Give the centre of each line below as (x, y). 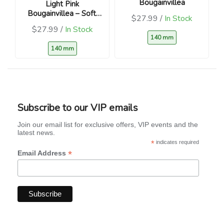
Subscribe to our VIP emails (78, 107)
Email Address (43, 153)
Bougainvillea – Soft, (62, 13)
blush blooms (62, 23)
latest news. (36, 132)
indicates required (176, 142)
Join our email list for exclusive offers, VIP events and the (108, 124)
